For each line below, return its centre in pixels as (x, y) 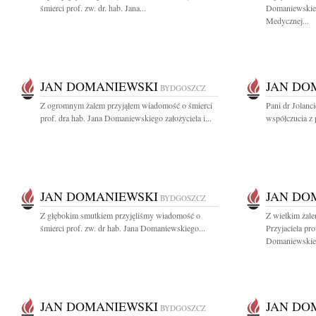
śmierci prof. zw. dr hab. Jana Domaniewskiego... (123, 228)
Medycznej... (287, 20)
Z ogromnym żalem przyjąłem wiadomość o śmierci (126, 105)
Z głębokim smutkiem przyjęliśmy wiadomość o (120, 215)
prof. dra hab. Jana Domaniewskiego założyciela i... (126, 118)
